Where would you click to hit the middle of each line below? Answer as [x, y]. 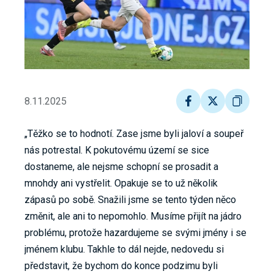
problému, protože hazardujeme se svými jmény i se [135, 233]
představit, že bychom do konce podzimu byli [121, 266]
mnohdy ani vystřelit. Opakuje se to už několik [121, 183]
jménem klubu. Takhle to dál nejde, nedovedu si [124, 250]
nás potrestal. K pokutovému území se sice [117, 150]
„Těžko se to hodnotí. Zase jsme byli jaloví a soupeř [134, 134]
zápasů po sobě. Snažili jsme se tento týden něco [130, 200]
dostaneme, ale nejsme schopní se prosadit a [121, 167]
